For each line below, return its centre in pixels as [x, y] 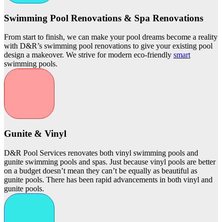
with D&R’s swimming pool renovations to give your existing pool [108, 46]
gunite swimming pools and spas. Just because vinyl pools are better [110, 162]
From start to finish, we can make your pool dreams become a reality [111, 37]
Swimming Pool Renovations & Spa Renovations [104, 18]
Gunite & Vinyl [35, 134]
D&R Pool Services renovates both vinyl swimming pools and [101, 153]
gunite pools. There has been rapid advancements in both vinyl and [108, 179]
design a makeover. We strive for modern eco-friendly [89, 55]
